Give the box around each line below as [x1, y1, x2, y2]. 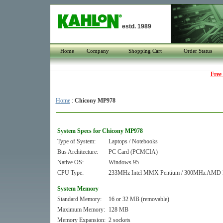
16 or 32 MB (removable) [108, 196, 169, 203]
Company [87, 48, 109, 54]
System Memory [57, 185, 99, 192]
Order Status [183, 48, 212, 54]
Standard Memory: [57, 196, 102, 203]
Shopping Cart [128, 48, 162, 54]
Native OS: [57, 159, 84, 166]
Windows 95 [108, 159, 139, 166]
